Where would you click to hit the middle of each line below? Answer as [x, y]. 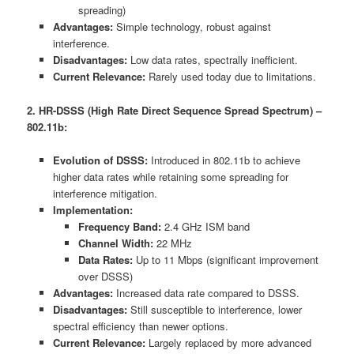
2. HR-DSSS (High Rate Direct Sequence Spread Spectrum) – [175, 110]
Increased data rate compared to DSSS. [206, 292]
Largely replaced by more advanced [228, 342]
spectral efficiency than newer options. [140, 326]
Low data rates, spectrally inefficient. [212, 60]
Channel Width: [116, 243]
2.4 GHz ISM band [206, 226]
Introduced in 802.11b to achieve [224, 160]
